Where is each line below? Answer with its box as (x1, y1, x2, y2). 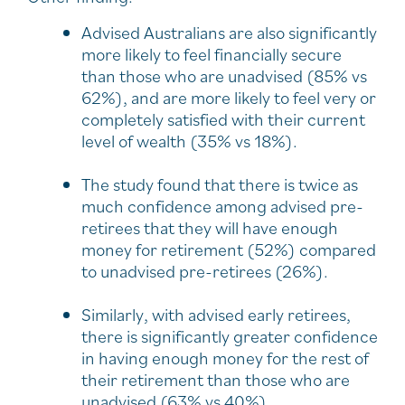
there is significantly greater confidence (81, 324, 378, 348)
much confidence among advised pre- (81, 193, 363, 218)
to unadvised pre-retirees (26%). (81, 259, 328, 283)
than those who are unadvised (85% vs (81, 63, 367, 88)
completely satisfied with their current (81, 107, 365, 131)
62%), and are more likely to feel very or (81, 85, 376, 109)
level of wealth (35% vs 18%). (81, 128, 297, 153)
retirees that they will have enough (81, 215, 338, 240)
